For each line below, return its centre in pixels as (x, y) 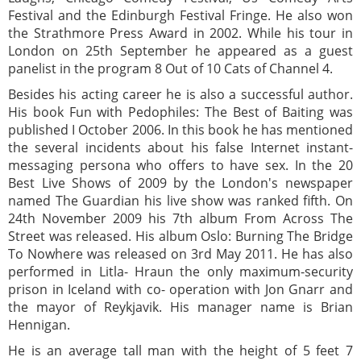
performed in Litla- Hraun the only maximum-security (180, 272)
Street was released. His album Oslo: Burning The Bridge (180, 237)
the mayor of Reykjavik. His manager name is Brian (180, 307)
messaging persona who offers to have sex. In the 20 (180, 166)
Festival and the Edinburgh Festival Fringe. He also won (180, 16)
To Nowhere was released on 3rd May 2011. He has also (180, 254)
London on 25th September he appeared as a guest (180, 51)
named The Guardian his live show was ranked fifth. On (180, 201)
